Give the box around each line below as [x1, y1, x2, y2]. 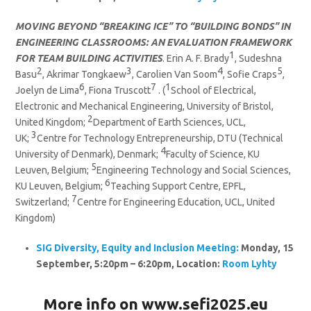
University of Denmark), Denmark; [15, 149, 161, 160]
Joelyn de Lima [15, 85, 80, 96]
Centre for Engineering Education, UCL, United [77, 196, 276, 208]
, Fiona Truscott [85, 85, 151, 96]
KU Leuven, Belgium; [15, 180, 106, 192]
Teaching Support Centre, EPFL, [110, 180, 246, 192]
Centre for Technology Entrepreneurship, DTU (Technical [37, 133, 284, 144]
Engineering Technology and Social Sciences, [96, 165, 292, 176]
